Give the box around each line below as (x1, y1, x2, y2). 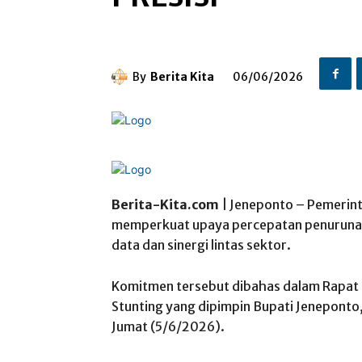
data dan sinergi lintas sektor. (112, 237, 291, 254)
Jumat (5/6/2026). (112, 318, 225, 335)
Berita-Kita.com (112, 196, 219, 213)
